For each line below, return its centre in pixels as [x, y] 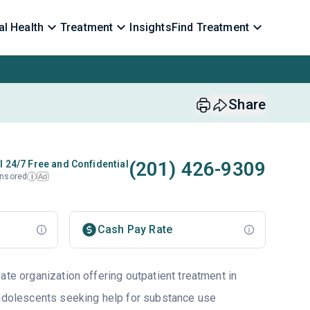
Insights [151, 27]
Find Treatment [210, 27]
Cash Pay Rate [135, 229]
